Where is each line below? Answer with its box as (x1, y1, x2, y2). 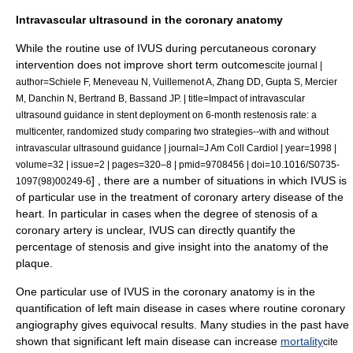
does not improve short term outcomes (74, 58, 270, 71)
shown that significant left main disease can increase (16, 335, 281, 347)
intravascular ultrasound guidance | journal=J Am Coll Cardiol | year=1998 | (16, 143, 336, 153)
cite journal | (270, 60, 322, 70)
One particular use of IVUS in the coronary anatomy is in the (16, 285, 315, 298)
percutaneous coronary (200, 42, 316, 54)
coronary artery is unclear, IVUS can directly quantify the (16, 224, 295, 236)
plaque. (16, 257, 53, 269)
